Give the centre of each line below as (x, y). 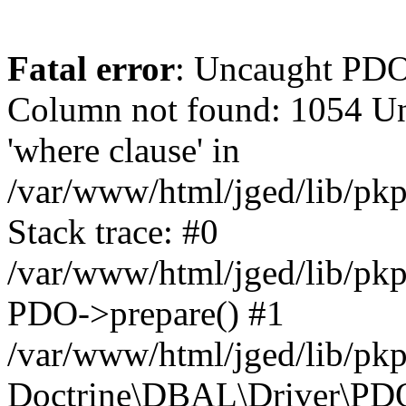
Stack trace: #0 (113, 232)
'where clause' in (124, 150)
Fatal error (91, 68)
